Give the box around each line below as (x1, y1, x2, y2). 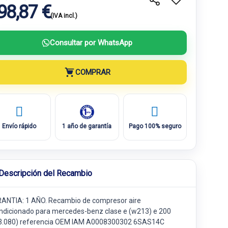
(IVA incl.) (50, 12, 78, 19)
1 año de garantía (62, 122, 112, 130)
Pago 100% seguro (128, 122, 181, 130)
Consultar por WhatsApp (50, 38, 132, 47)
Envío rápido (2, 122, 37, 130)
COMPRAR (75, 67, 110, 77)
